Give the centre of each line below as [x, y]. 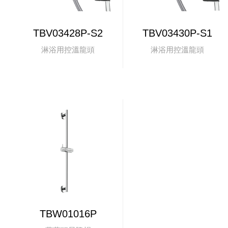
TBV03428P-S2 [68, 33]
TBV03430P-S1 [178, 33]
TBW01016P [68, 213]
